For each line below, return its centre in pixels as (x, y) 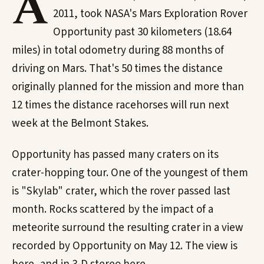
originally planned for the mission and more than (128, 87)
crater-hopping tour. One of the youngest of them (130, 173)
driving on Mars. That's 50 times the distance (117, 68)
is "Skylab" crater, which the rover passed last (121, 192)
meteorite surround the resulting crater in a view (128, 228)
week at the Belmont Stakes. (80, 123)
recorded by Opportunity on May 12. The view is (125, 246)
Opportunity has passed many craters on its (115, 155)
